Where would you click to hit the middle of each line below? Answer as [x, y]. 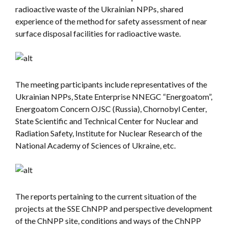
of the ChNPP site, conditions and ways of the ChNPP [108, 221]
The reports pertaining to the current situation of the [106, 196]
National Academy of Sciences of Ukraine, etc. [95, 145]
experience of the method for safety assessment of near [111, 21]
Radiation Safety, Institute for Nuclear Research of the [109, 133]
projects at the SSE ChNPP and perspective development [114, 208]
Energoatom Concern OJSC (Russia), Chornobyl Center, [111, 109]
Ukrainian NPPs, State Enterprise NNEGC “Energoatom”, [114, 96]
